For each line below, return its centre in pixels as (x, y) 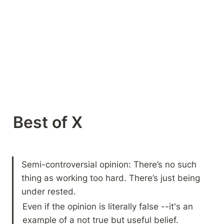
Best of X (50, 122)
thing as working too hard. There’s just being (111, 177)
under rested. (49, 191)
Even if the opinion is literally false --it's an (108, 206)
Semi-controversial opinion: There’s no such (109, 164)
